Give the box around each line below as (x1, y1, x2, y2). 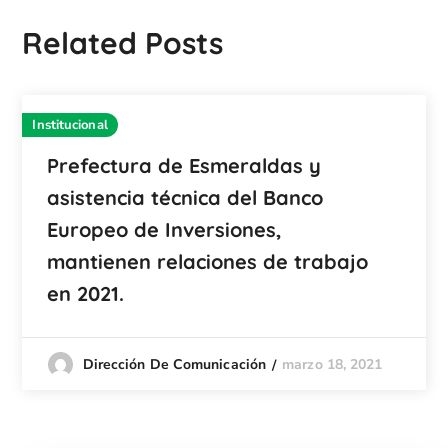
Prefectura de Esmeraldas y (47, 153, 322, 179)
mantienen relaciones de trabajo (47, 249, 369, 275)
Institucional (32, 116, 108, 135)
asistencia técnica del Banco (47, 185, 324, 211)
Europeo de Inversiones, (47, 217, 283, 243)
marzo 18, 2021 (282, 355, 383, 375)
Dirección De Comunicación (82, 355, 267, 375)
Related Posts (22, 24, 224, 63)
